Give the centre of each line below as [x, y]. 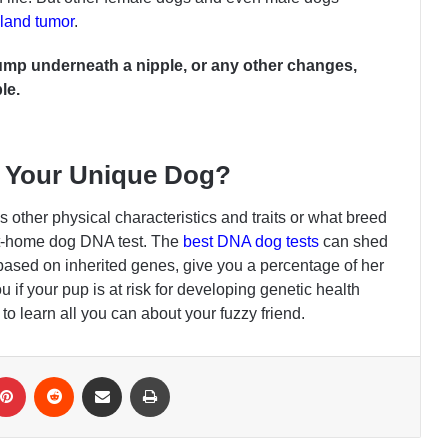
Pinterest [56, 376]
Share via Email [141, 376]
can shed [353, 242]
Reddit [96, 376]
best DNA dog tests [251, 242]
